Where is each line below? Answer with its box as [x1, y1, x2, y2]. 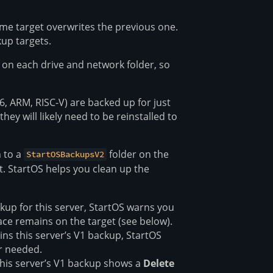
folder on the [107, 147, 169, 161]
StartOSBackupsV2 [26, 149, 105, 160]
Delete [143, 256, 175, 270]
